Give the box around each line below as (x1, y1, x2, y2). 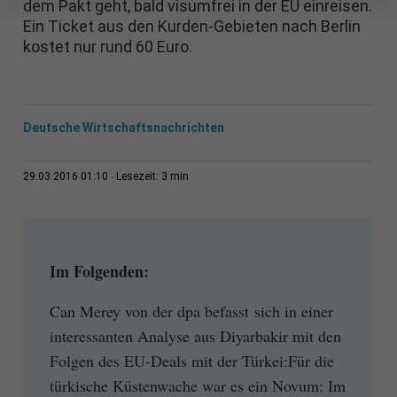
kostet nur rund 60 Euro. (22, 37, 192, 57)
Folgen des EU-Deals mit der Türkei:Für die (49, 349, 334, 371)
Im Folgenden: (49, 260, 149, 284)
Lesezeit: (115, 170, 161, 183)
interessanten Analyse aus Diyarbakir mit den (49, 324, 341, 346)
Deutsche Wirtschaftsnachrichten (22, 121, 224, 136)
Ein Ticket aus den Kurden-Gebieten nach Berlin (22, 17, 361, 36)
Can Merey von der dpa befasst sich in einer (49, 300, 333, 322)
